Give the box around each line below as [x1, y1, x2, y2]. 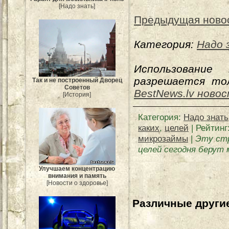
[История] [63, 91, 91, 99]
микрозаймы [138, 133, 188, 144]
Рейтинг [196, 123, 227, 133]
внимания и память [48, 172, 106, 180]
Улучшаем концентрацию [39, 165, 116, 173]
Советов [64, 84, 90, 91]
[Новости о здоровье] [47, 179, 108, 187]
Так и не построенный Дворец [32, 77, 122, 84]
